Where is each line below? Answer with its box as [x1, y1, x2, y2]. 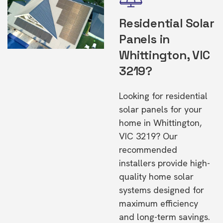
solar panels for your [119, 104, 202, 115]
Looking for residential [119, 90, 208, 102]
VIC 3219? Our [119, 130, 178, 142]
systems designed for [119, 184, 204, 196]
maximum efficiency [119, 198, 198, 209]
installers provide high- [119, 157, 210, 169]
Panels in [119, 31, 170, 47]
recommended [119, 144, 177, 155]
